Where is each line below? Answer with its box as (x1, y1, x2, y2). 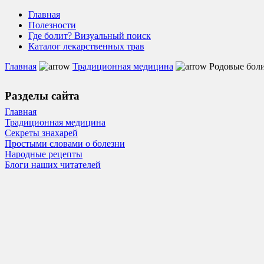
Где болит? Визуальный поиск (28, 31, 151, 41)
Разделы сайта (5, 89, 80, 102)
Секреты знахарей (5, 128, 78, 138)
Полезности (28, 20, 76, 30)
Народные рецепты (5, 149, 82, 160)
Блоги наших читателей (5, 160, 101, 170)
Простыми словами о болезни (5, 138, 125, 149)
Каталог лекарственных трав (28, 41, 144, 51)
